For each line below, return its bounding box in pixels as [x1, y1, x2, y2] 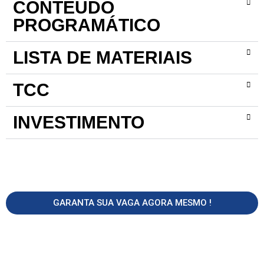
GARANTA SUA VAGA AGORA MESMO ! [52, 197, 212, 208]
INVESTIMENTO [13, 112, 144, 132]
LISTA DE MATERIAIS [13, 47, 192, 67]
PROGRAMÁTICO [13, 15, 160, 35]
